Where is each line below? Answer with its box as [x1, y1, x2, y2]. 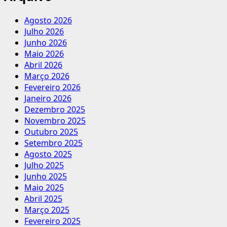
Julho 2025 [24, 159, 64, 171]
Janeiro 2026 [24, 92, 71, 104]
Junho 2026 [24, 36, 67, 48]
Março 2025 [24, 204, 69, 215]
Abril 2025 [24, 193, 62, 204]
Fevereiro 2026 [24, 81, 81, 93]
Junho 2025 [24, 170, 67, 182]
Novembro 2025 [24, 115, 86, 126]
